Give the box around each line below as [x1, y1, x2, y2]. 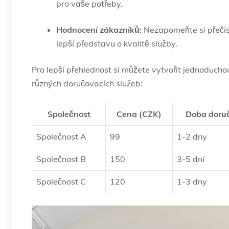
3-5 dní [177, 154, 204, 165]
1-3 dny [177, 176, 207, 187]
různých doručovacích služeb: [32, 78, 143, 89]
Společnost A [36, 131, 86, 142]
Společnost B [36, 154, 86, 165]
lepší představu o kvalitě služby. [56, 38, 177, 49]
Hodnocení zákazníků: [56, 25, 142, 35]
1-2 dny [177, 131, 207, 142]
